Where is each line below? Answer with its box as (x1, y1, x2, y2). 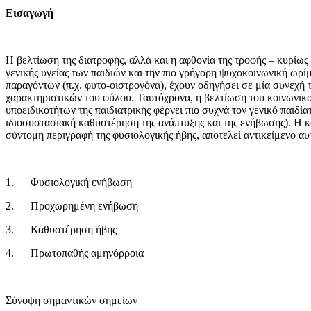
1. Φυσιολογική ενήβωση (6, 176, 132, 188)
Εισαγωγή (6, 6, 53, 19)
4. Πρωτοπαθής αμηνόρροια (6, 246, 144, 259)
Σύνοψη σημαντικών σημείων (6, 294, 137, 306)
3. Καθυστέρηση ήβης (6, 223, 117, 235)
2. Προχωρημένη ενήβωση (6, 199, 138, 212)
